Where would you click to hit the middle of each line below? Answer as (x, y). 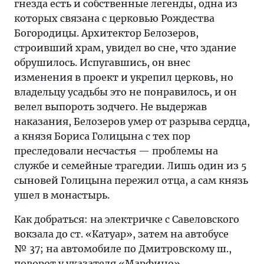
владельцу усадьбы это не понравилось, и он (126, 92)
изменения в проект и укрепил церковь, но (124, 77)
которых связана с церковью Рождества (114, 19)
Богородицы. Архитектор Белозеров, (106, 33)
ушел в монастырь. (62, 195)
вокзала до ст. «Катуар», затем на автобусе (121, 234)
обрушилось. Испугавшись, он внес (102, 63)
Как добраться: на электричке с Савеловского (127, 220)
